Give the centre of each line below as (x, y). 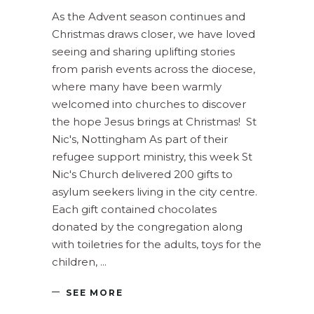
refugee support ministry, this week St (152, 157)
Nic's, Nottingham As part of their (140, 139)
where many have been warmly (137, 87)
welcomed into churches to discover (149, 104)
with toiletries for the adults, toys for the (157, 245)
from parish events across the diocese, (153, 69)
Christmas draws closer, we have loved (153, 34)
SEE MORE (95, 292)
